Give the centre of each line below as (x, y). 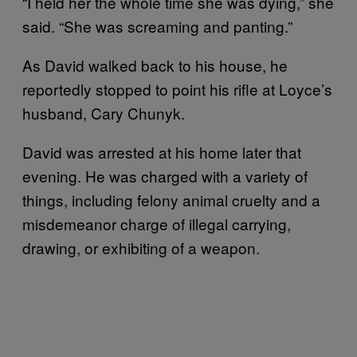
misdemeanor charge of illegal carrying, (157, 223)
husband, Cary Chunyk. (104, 112)
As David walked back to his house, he (155, 65)
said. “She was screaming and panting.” (157, 25)
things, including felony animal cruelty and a (171, 199)
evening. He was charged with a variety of (165, 175)
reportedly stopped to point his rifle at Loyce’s (177, 88)
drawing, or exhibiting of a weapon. (141, 247)
